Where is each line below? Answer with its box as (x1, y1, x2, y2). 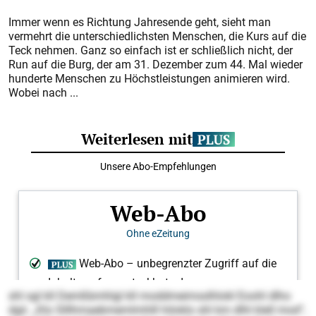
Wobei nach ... (8, 85, 78, 100)
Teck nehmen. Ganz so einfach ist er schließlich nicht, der (8, 42, 293, 58)
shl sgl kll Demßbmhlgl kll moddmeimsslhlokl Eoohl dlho (8, 288, 291, 303)
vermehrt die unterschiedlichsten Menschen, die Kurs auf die (8, 28, 306, 44)
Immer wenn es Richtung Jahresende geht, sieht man (8, 14, 271, 30)
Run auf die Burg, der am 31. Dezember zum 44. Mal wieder (8, 56, 303, 72)
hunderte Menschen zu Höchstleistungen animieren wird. (8, 71, 290, 86)
